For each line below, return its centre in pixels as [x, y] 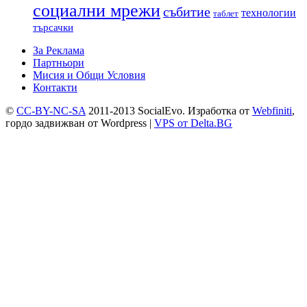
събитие [187, 12]
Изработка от [220, 111]
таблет [226, 14]
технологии [269, 13]
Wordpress [124, 123]
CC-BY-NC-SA [51, 111]
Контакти [55, 88]
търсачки [53, 28]
